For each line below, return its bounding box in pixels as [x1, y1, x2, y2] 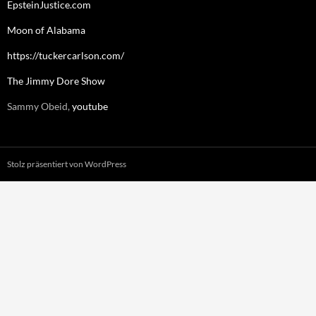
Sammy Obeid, [7, 100, 72, 113]
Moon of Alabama [7, 24, 85, 37]
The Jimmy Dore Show [7, 75, 105, 87]
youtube [72, 100, 108, 113]
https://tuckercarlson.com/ [7, 49, 124, 62]
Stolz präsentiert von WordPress [7, 159, 126, 170]
